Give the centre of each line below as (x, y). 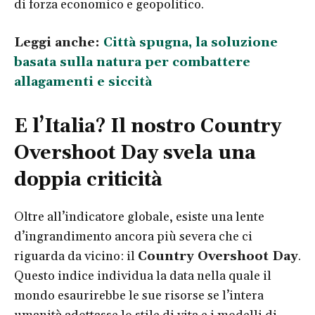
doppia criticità (88, 180)
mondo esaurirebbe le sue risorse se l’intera (139, 295)
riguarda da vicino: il (76, 256)
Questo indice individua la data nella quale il (143, 276)
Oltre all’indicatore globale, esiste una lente (139, 217)
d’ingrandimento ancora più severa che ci (133, 236)
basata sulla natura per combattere (132, 62)
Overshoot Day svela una (135, 153)
